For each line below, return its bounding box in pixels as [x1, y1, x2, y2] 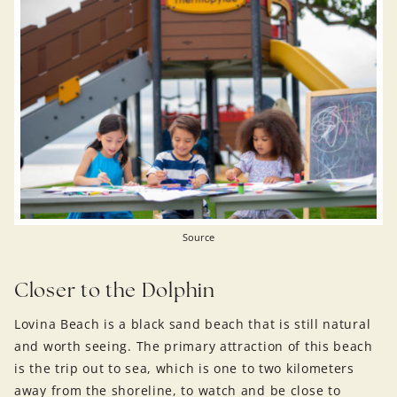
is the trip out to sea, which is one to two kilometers [14, 360, 354, 378]
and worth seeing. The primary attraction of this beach [14, 338, 373, 355]
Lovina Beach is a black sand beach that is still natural [14, 315, 371, 333]
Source [183, 230, 214, 245]
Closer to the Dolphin [14, 277, 215, 303]
